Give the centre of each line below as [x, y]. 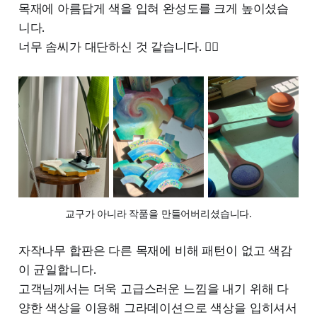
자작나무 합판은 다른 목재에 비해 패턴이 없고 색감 [155, 251]
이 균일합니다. [57, 270]
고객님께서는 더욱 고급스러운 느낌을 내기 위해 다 [154, 289]
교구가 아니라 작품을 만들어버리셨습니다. [158, 214]
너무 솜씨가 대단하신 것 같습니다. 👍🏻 [119, 47]
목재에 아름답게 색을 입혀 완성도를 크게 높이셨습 [154, 9]
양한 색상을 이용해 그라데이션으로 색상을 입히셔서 [158, 308]
